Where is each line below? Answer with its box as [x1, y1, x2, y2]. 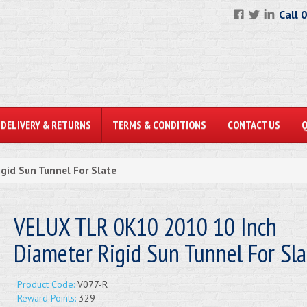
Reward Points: [16, 292, 76, 304]
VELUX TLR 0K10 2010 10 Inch [13, 210, 277, 243]
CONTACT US [228, 118, 280, 132]
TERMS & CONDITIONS [112, 118, 206, 132]
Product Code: [16, 278, 75, 291]
